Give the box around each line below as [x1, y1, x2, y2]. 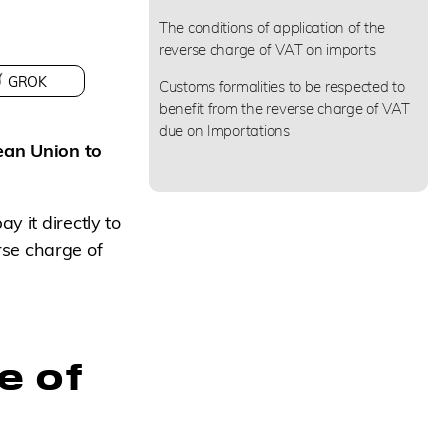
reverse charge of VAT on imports [158, 39, 376, 59]
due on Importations [158, 120, 290, 140]
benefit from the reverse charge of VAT [158, 98, 410, 118]
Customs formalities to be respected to [158, 76, 405, 96]
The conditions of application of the [158, 17, 386, 37]
